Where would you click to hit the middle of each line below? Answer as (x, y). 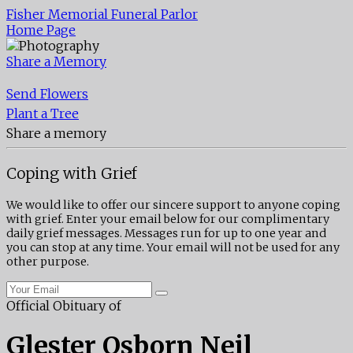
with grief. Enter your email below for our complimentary (168, 219)
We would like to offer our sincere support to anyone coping (173, 205)
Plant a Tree (43, 113)
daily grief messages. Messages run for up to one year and (166, 234)
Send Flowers (47, 94)
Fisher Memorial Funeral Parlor (102, 14)
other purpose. (48, 262)
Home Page (41, 30)
